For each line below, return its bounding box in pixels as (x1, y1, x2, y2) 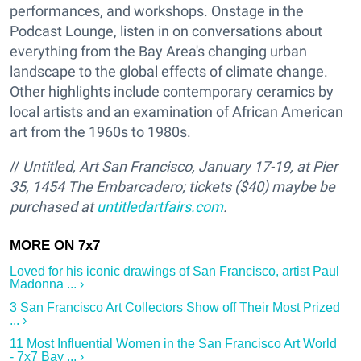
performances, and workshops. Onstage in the (10, 2, 304, 20)
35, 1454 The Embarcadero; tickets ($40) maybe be (10, 178, 335, 196)
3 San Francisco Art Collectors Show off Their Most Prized (10, 301, 340, 315)
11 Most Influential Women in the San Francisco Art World (10, 337, 337, 351)
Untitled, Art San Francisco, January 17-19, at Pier (23, 158, 338, 176)
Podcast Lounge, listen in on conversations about (10, 23, 322, 40)
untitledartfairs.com (97, 198, 223, 216)
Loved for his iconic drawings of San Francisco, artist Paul (10, 264, 339, 279)
